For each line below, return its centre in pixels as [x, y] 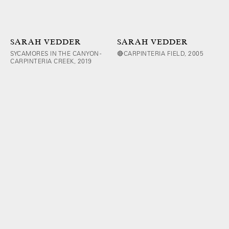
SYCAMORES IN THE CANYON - [56, 53]
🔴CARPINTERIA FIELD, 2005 [161, 53]
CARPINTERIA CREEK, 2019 [51, 61]
